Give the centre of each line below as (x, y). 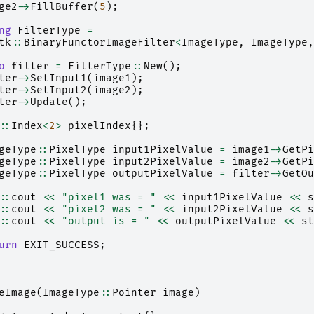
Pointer (134, 293)
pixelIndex (100, 126)
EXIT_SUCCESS (62, 245)
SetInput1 (59, 78)
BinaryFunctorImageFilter (100, 43)
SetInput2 (59, 90)
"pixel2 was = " (109, 210)
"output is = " (106, 221)
